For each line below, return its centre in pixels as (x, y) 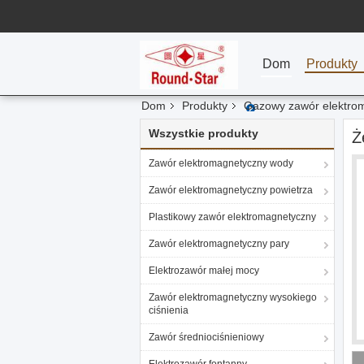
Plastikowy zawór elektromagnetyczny (232, 217)
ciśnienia (169, 310)
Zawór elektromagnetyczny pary (219, 244)
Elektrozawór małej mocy (204, 271)
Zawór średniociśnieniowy (206, 337)
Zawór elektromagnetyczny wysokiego (233, 297)
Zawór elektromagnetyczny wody (221, 163)
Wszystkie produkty (204, 133)
